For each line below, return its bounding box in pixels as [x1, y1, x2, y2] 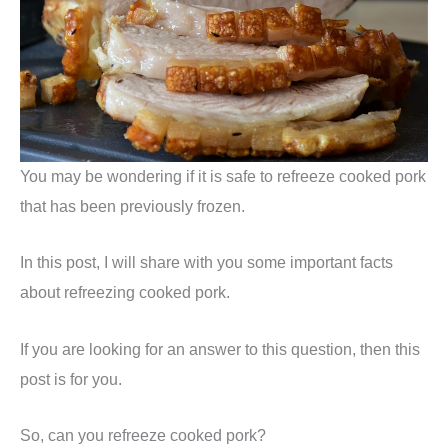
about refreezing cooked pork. [20, 283, 230, 302]
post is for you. [20, 369, 122, 388]
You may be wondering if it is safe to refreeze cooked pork [20, 167, 426, 186]
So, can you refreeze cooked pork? [20, 425, 266, 444]
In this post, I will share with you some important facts [20, 253, 393, 272]
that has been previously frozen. [20, 197, 245, 216]
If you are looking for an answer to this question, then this [20, 339, 420, 358]
